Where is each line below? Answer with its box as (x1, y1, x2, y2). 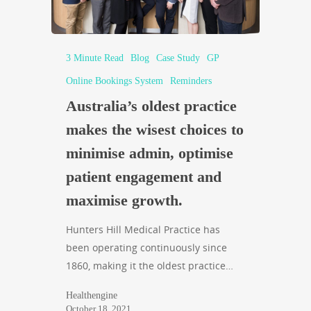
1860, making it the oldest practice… (66, 259, 233, 272)
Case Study (156, 53, 200, 63)
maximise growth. (66, 192, 183, 209)
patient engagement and (66, 168, 221, 185)
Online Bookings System (66, 76, 163, 86)
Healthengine (66, 290, 117, 301)
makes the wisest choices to (66, 121, 244, 138)
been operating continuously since (66, 241, 227, 254)
